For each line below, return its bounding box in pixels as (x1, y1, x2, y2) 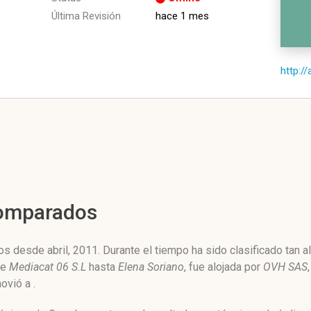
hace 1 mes (155, 10, 209, 22)
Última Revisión (51, 10, 121, 22)
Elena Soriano (118, 260, 184, 274)
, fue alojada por (184, 260, 263, 274)
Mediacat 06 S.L (9, 260, 86, 274)
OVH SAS (263, 260, 308, 274)
